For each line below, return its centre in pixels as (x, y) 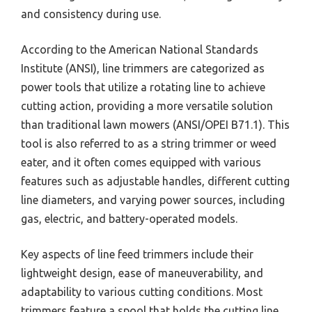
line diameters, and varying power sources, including (153, 200)
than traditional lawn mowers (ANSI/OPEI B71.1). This (155, 125)
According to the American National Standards (140, 50)
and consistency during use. (91, 14)
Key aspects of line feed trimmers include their (137, 255)
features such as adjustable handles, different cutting (155, 181)
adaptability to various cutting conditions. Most (142, 292)
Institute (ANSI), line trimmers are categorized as (143, 69)
